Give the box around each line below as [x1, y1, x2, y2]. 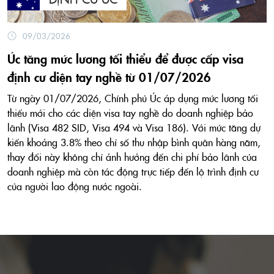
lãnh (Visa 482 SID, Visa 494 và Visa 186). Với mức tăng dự [7, 120, 261, 135]
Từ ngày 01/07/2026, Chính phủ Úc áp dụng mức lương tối [7, 91, 258, 105]
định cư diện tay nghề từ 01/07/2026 [7, 68, 215, 86]
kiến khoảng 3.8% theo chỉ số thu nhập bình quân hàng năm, [7, 135, 261, 149]
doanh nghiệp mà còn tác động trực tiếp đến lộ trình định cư [7, 165, 259, 179]
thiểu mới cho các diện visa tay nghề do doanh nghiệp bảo [7, 106, 253, 120]
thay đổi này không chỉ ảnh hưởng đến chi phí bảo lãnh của [7, 150, 257, 164]
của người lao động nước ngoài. [7, 179, 142, 193]
